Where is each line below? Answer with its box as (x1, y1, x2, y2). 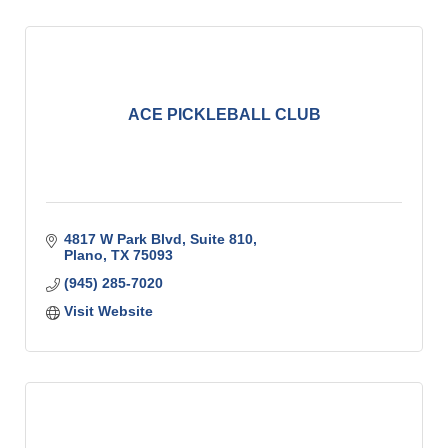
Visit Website (63, 302, 153, 319)
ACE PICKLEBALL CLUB (127, 105, 321, 123)
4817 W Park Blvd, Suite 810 (63, 230, 253, 247)
